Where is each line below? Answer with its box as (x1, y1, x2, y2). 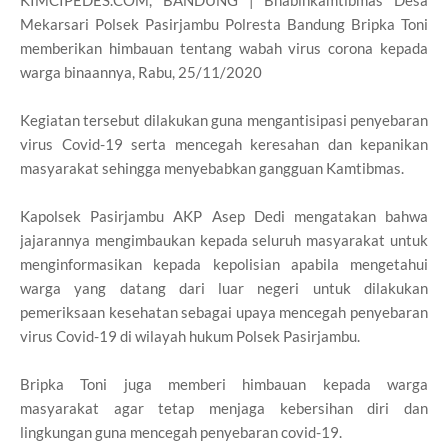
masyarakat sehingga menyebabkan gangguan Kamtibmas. (20, 159, 404, 178)
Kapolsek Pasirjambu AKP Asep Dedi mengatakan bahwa (20, 207, 428, 226)
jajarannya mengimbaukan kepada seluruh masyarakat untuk (20, 231, 428, 250)
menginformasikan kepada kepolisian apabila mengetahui (20, 255, 428, 274)
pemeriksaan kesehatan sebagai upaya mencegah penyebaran (20, 303, 428, 322)
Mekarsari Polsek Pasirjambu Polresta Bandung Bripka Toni (20, 15, 428, 34)
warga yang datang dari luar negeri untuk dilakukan (20, 279, 428, 298)
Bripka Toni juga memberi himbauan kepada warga (20, 375, 428, 394)
